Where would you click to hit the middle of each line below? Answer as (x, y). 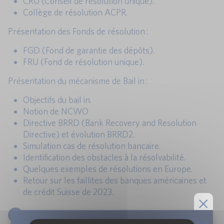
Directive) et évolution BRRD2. (79, 134)
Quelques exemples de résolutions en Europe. (108, 169)
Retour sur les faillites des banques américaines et (115, 180)
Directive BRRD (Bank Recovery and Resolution (110, 123)
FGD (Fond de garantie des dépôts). (89, 50)
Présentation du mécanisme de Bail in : (78, 81)
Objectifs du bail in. (57, 100)
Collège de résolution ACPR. (75, 12)
